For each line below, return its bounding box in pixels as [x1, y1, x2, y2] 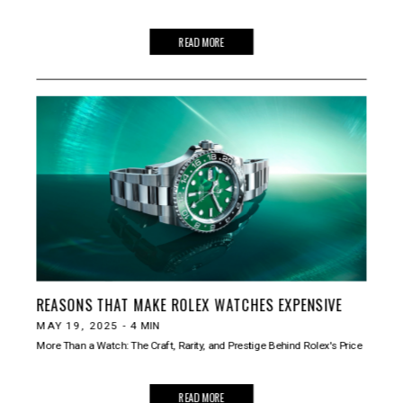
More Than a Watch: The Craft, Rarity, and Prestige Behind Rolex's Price [36, 339, 363, 352]
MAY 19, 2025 [36, 318, 119, 332]
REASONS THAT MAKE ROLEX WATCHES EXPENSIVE [36, 293, 343, 316]
